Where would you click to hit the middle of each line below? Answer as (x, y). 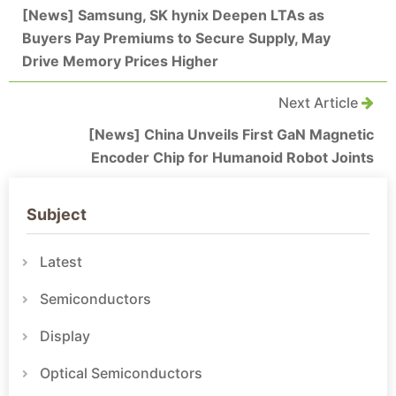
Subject (57, 214)
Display (65, 335)
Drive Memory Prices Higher (120, 61)
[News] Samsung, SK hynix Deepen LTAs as (173, 15)
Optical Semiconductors (121, 373)
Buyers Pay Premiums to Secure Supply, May (176, 38)
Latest (61, 261)
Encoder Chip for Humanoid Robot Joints (232, 157)
